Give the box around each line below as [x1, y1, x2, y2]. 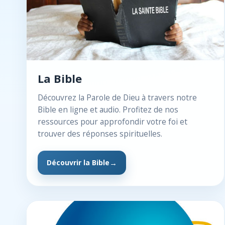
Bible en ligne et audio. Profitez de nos [38, 104, 178, 115]
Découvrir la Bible [47, 158, 109, 167]
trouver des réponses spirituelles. [38, 128, 162, 139]
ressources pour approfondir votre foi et [38, 116, 187, 127]
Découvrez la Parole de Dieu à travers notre [38, 92, 197, 103]
